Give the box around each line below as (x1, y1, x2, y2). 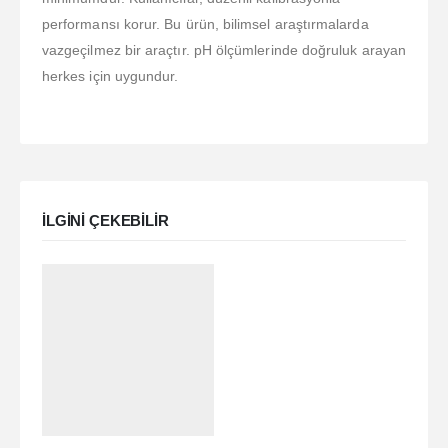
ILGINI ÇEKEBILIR (42, 213, 169, 230)
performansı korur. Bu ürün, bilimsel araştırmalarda (42, 16, 369, 33)
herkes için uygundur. (42, 68, 179, 85)
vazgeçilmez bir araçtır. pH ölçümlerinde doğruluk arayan (42, 42, 406, 59)
